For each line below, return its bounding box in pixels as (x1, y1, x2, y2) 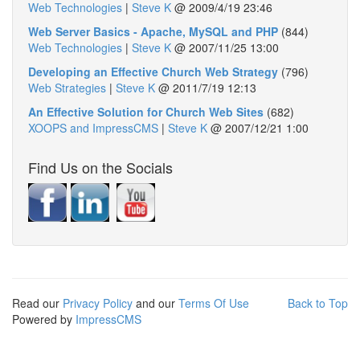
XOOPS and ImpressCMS (28, 120, 158, 136)
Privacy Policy (63, 295, 133, 311)
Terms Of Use (178, 295, 249, 311)
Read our (12, 295, 63, 311)
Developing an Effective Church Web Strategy (28, 63, 278, 80)
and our (133, 295, 178, 311)
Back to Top (288, 295, 348, 311)
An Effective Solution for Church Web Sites (28, 104, 264, 120)
